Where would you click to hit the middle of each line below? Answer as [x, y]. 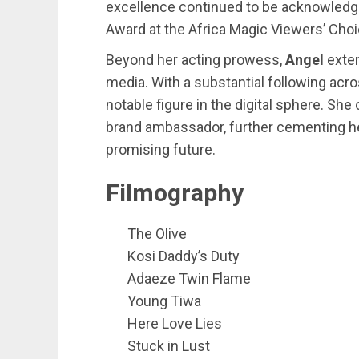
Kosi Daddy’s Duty [184, 256]
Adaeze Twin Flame [189, 278]
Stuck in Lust [169, 346]
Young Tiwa [164, 301]
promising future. [161, 149]
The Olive [157, 234]
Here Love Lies [175, 323]
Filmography [175, 193]
